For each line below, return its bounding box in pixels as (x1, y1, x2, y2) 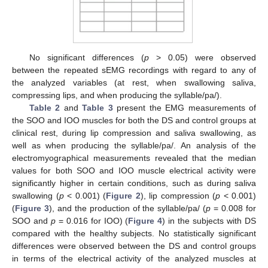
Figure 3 (15, 203, 49, 213)
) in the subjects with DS (162, 215, 257, 226)
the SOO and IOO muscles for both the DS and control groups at (12, 115, 256, 125)
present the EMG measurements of (112, 102, 257, 112)
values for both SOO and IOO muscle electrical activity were (12, 165, 256, 175)
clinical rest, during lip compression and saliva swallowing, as (12, 127, 256, 138)
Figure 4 (128, 215, 163, 226)
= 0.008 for (211, 203, 257, 213)
